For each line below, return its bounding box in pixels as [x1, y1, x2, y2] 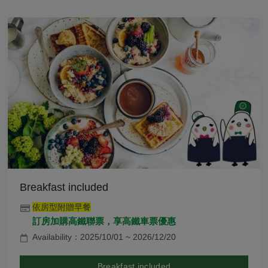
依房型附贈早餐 [32, 202, 91, 212]
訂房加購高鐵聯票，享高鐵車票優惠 [32, 217, 176, 227]
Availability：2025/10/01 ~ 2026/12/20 [32, 232, 176, 242]
